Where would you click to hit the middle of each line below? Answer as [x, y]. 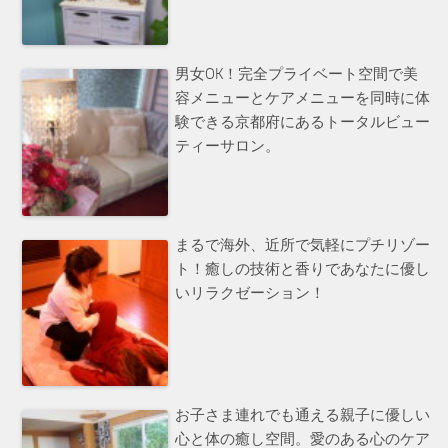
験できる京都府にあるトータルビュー [303, 122]
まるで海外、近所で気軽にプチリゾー [303, 244]
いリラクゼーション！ [250, 292]
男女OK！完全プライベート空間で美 [297, 74]
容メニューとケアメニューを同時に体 [303, 98]
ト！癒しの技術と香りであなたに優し [303, 268]
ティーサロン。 [228, 146]
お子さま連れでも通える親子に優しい [303, 414]
